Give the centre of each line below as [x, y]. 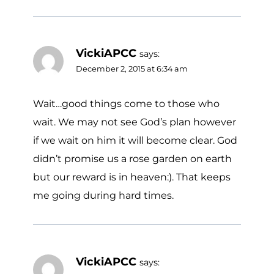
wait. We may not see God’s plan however [135, 122]
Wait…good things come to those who [126, 103]
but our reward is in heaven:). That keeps [132, 177]
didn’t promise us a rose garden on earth [132, 158]
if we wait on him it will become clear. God [135, 140]
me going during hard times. [103, 195]
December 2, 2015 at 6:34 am [132, 68]
